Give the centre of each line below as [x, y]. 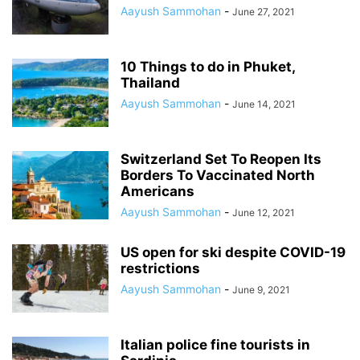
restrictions [160, 268]
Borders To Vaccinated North [218, 175]
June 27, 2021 [264, 12]
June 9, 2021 [261, 290]
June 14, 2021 [264, 104]
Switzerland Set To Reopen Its [221, 159]
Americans [157, 191]
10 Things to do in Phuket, [208, 67]
